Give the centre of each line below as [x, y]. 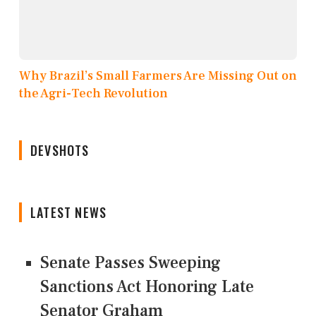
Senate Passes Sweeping [130, 262]
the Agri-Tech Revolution [93, 93]
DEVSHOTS [60, 150]
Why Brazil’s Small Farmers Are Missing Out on [158, 75]
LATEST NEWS [69, 212]
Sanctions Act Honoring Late [147, 286]
